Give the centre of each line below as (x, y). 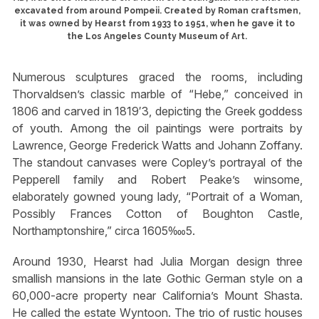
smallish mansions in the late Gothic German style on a (157, 278)
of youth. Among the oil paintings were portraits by (157, 128)
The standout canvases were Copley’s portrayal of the (157, 162)
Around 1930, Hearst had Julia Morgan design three (157, 261)
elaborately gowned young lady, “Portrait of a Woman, (157, 196)
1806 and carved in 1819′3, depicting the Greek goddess (157, 111)
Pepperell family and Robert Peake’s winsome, (157, 179)
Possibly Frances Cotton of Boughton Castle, (157, 213)
